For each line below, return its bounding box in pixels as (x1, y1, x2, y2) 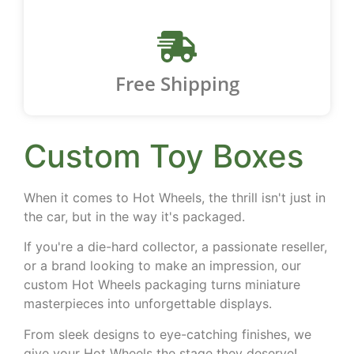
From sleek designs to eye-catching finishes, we (24, 326, 311, 342)
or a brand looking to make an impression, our (24, 258, 301, 274)
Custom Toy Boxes (24, 137, 303, 175)
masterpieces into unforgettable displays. (24, 296, 276, 312)
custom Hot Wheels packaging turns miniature (24, 277, 300, 293)
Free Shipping (115, 70, 239, 96)
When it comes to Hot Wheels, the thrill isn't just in (24, 190, 326, 205)
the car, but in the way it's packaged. (24, 209, 249, 224)
